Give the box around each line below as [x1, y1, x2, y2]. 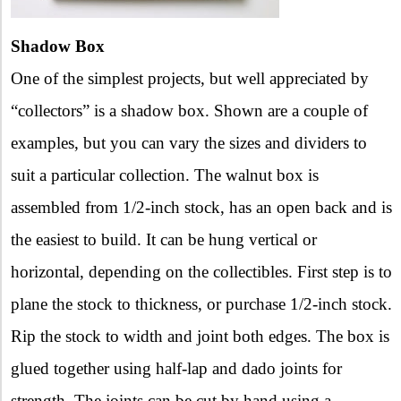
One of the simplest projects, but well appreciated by [11, 68, 369, 88]
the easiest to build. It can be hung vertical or [11, 229, 317, 249]
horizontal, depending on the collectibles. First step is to [11, 261, 392, 281]
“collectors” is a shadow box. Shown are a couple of [11, 100, 368, 120]
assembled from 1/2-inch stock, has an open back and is [11, 197, 392, 217]
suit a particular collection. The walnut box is [11, 165, 319, 184]
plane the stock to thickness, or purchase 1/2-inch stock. [11, 294, 392, 313]
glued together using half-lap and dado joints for [11, 358, 342, 378]
